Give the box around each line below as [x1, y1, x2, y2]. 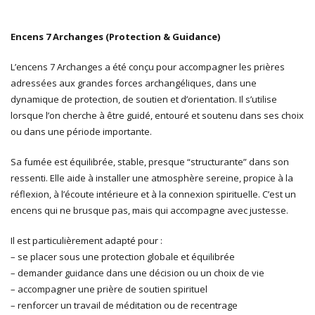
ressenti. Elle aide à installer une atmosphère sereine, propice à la [11, 171, 293, 184]
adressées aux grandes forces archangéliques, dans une [11, 76, 257, 89]
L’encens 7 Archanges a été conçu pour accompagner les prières [11, 60, 285, 73]
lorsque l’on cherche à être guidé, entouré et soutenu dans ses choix [11, 108, 304, 122]
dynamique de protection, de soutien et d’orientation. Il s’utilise [11, 92, 277, 105]
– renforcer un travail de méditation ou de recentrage [11, 298, 238, 311]
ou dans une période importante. [11, 124, 152, 138]
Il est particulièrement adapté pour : [11, 233, 162, 247]
